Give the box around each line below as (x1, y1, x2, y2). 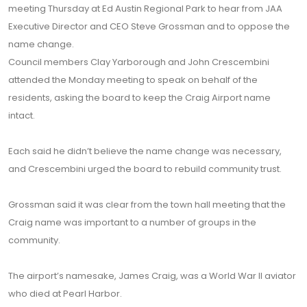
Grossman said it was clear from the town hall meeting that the (8, 198, 286, 211)
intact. (8, 109, 35, 122)
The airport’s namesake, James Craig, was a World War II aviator (8, 269, 296, 282)
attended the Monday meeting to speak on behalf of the (8, 73, 258, 86)
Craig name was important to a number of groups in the (8, 216, 256, 229)
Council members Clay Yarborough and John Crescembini (8, 56, 269, 69)
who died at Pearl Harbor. (8, 287, 122, 300)
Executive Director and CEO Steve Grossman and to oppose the (8, 20, 290, 33)
